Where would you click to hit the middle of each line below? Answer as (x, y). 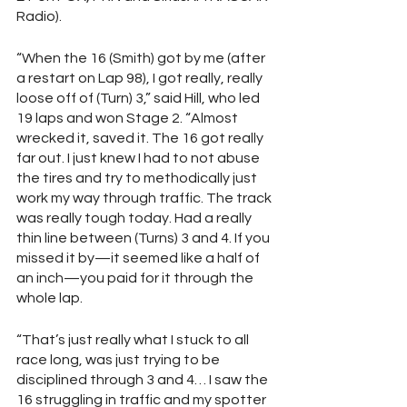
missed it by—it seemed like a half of (139, 258)
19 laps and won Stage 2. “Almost (129, 118)
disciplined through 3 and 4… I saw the (144, 380)
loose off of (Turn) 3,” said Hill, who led (139, 98)
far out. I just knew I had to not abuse (139, 158)
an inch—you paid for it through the (136, 278)
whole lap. (50, 298)
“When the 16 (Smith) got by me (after (142, 58)
